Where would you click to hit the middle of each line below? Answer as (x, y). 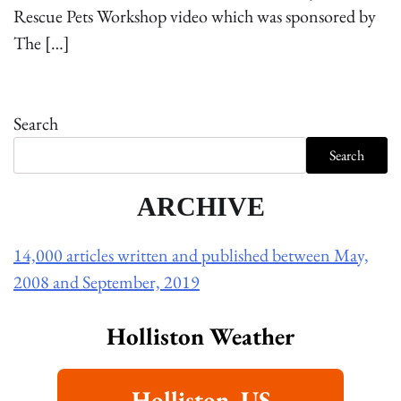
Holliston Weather (200, 337)
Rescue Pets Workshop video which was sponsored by (195, 17)
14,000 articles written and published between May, (191, 256)
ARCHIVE (200, 208)
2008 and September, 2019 (107, 282)
